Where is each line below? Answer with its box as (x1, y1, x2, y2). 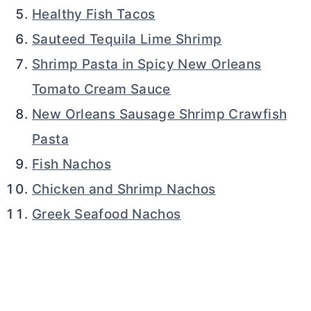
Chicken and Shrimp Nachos (32, 180, 216, 197)
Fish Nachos (32, 155, 112, 172)
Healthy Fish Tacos (32, 6, 155, 22)
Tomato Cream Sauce (32, 81, 171, 97)
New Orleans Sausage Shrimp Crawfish (32, 106, 287, 122)
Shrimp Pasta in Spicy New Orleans (32, 56, 262, 72)
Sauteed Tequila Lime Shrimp (32, 31, 222, 47)
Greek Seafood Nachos (32, 205, 181, 222)
